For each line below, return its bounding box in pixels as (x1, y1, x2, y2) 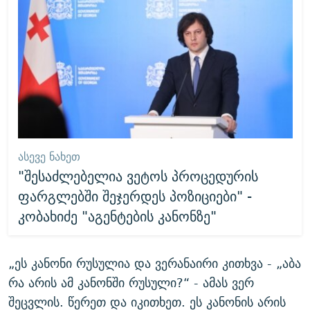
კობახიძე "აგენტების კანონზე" (17, 203, 217, 228)
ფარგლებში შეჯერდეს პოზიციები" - (17, 183, 252, 208)
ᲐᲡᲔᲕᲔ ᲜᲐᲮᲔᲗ (17, 147, 80, 166)
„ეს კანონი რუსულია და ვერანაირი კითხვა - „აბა (8, 253, 301, 274)
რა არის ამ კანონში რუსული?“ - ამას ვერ (8, 272, 254, 293)
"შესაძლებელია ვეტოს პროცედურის (17, 163, 258, 188)
